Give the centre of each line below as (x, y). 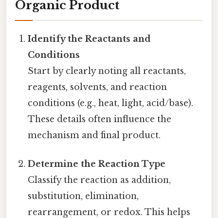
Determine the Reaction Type (97, 164)
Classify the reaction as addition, (100, 180)
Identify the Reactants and (90, 39)
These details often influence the (100, 119)
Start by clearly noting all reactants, (107, 71)
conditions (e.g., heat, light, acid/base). (111, 103)
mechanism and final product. (94, 135)
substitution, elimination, (83, 196)
